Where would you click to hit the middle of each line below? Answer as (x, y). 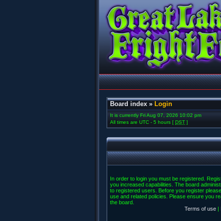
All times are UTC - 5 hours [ (143, 122)
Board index (129, 104)
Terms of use (200, 209)
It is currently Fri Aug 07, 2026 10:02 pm (156, 115)
